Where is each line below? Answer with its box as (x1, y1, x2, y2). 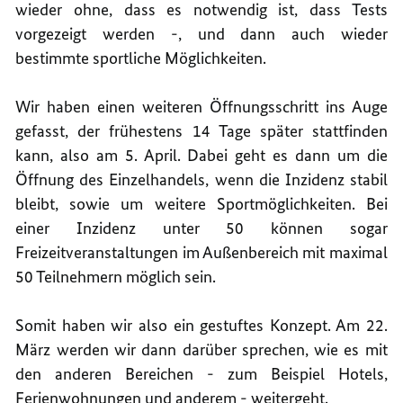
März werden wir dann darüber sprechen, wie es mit (15, 338, 388, 360)
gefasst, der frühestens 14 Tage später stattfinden (15, 120, 388, 141)
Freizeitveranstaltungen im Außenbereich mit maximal (15, 241, 388, 263)
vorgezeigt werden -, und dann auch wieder (15, 22, 388, 44)
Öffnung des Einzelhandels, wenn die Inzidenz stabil (15, 168, 388, 190)
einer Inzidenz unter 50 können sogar (15, 217, 388, 238)
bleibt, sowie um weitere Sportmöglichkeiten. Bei (15, 193, 388, 214)
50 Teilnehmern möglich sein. (15, 265, 217, 287)
